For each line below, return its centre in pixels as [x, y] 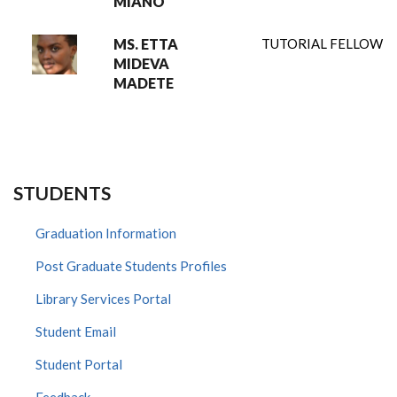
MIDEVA [141, 63]
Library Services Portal [103, 299]
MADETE [144, 83]
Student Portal [79, 364]
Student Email [76, 331]
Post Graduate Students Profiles [131, 266]
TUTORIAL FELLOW [322, 43]
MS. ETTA [146, 44]
